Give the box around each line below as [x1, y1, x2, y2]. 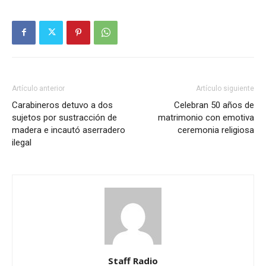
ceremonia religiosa [178, 124, 254, 135]
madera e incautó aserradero [12, 124, 125, 135]
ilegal [12, 137, 31, 148]
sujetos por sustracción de [12, 112, 117, 123]
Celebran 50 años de [174, 99, 254, 110]
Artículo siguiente [196, 84, 254, 93]
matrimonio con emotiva [158, 112, 254, 123]
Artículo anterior [12, 84, 65, 93]
